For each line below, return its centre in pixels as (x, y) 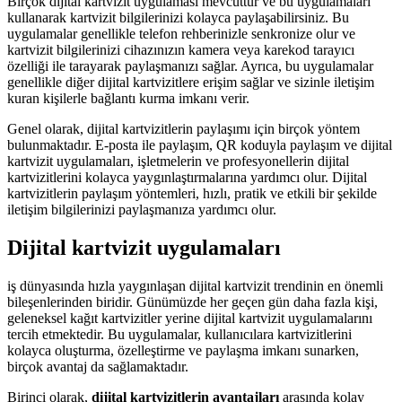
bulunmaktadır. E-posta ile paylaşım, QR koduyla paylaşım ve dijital (200, 145)
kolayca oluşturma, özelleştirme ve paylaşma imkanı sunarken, (183, 351)
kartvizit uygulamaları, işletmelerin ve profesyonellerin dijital (178, 162)
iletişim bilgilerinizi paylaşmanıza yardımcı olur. (142, 210)
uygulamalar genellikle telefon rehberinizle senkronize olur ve (181, 34)
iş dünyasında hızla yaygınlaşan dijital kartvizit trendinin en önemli (195, 286)
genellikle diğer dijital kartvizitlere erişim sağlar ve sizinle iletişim (191, 83)
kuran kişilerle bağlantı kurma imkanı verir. (128, 99)
